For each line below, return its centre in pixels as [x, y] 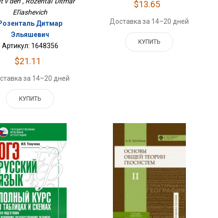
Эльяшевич [30, 35]
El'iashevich [30, 12]
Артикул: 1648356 [30, 46]
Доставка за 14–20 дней [149, 22]
